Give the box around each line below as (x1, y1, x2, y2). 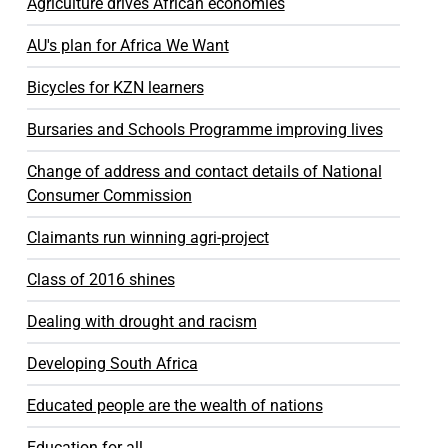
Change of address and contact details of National (26, 162, 382, 181)
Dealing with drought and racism (26, 312, 257, 331)
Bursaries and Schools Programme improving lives (26, 120, 383, 139)
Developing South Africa (26, 354, 198, 373)
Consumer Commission (26, 186, 192, 205)
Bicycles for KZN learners (26, 78, 204, 97)
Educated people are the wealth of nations (26, 396, 323, 415)
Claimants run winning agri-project (26, 228, 269, 247)
